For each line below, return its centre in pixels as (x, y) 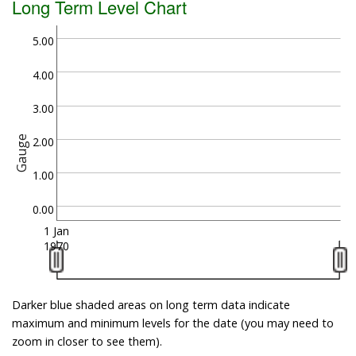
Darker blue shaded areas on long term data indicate (151, 305)
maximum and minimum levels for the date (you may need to (173, 323)
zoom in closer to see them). (87, 342)
